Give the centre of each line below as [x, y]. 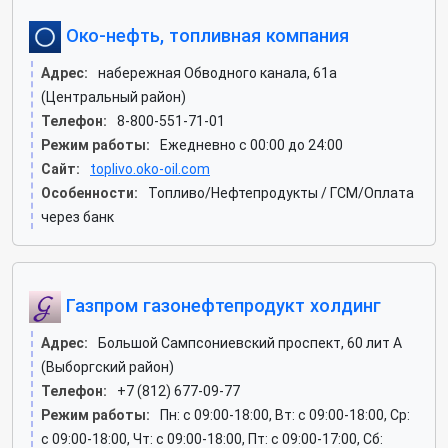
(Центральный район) [113, 97]
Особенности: [89, 193]
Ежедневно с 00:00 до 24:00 [251, 145]
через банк [77, 217]
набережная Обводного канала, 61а [217, 73]
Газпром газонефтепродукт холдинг [221, 305]
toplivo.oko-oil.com [150, 169]
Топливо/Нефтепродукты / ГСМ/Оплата [281, 193]
